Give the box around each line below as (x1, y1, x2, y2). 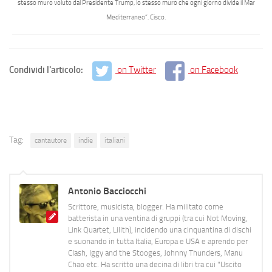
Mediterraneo (106, 13, 145, 22)
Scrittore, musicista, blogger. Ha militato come (68, 202, 223, 211)
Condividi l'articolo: (9, 64, 85, 76)
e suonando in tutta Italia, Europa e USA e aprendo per (68, 236, 248, 246)
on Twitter (117, 64, 156, 76)
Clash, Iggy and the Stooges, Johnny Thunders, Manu (68, 248, 243, 257)
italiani (104, 135, 125, 144)
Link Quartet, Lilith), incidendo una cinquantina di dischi (68, 225, 251, 234)
